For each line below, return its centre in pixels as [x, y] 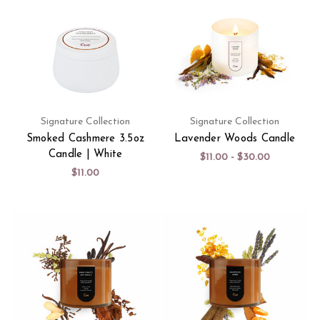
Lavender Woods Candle [235, 139]
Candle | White [85, 154]
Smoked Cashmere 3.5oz [85, 139]
